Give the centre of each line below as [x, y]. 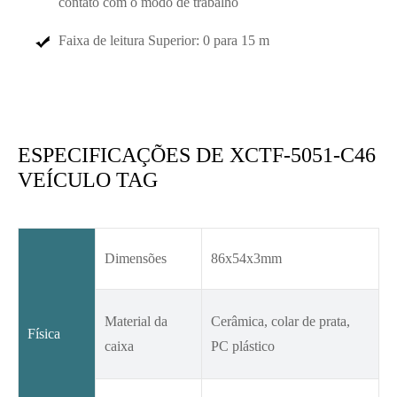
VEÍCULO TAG [88, 180]
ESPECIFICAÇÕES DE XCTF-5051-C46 [197, 156]
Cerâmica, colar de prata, [280, 322]
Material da [136, 322]
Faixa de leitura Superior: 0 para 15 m [164, 41]
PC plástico [243, 346]
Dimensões [136, 259]
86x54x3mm [246, 259]
